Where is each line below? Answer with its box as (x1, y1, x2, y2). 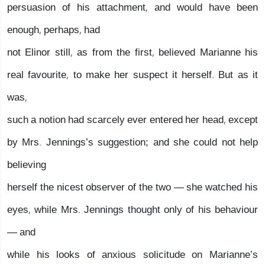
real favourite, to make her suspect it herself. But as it (7, 64, 258, 86)
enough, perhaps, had (7, 19, 100, 41)
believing (7, 154, 46, 176)
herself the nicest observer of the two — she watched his (7, 176, 258, 198)
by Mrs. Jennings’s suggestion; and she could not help (7, 131, 258, 153)
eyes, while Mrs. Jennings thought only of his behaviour (7, 199, 258, 221)
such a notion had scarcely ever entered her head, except (7, 109, 258, 131)
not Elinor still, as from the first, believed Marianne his (7, 41, 258, 63)
